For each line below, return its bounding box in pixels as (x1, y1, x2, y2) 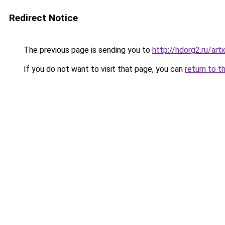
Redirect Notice (9, 12, 78, 24)
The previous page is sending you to (22, 45, 152, 55)
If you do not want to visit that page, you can (22, 64, 185, 74)
